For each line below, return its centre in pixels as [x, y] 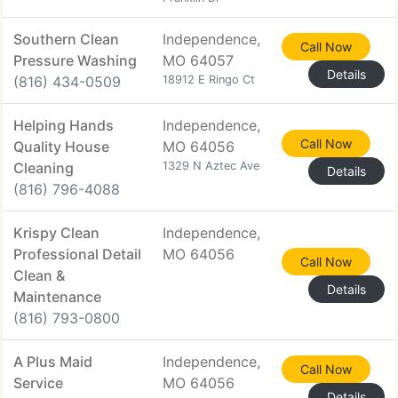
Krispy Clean [56, 233]
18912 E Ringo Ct [209, 80]
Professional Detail [77, 254]
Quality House [61, 147]
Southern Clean [66, 39]
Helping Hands [64, 125]
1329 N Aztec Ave [211, 166]
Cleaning [44, 168]
